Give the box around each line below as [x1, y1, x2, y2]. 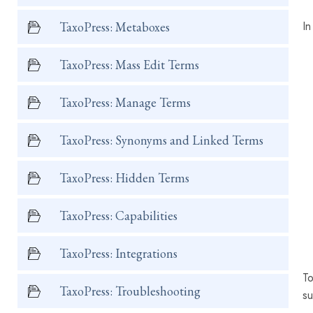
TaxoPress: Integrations [59, 245, 177, 261]
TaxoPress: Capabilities [59, 208, 177, 224]
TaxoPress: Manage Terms [59, 94, 191, 110]
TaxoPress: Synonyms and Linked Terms [59, 132, 263, 148]
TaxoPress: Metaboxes [59, 19, 170, 35]
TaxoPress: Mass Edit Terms [59, 57, 199, 73]
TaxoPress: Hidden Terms [59, 170, 189, 186]
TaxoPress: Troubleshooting [59, 283, 201, 299]
